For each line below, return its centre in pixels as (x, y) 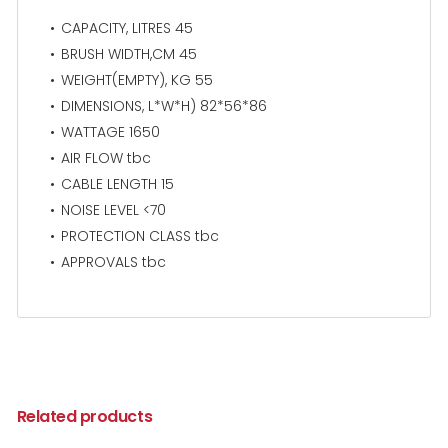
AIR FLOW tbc (105, 157)
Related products (84, 416)
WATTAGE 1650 (110, 131)
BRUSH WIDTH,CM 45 (128, 53)
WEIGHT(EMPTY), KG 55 (136, 79)
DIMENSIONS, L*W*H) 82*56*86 (163, 105)
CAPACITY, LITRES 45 (126, 27)
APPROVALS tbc (113, 261)
